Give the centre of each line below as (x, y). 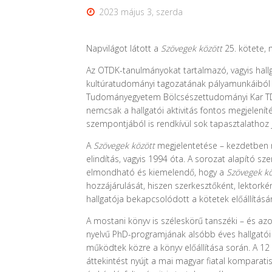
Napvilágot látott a (124, 48)
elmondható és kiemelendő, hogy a (157, 172)
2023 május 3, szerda (141, 12)
